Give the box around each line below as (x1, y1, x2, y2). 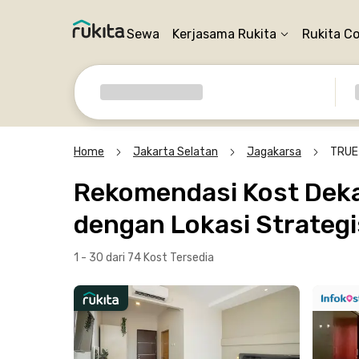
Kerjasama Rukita (172, 26, 276, 42)
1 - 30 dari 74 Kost (74, 251, 170, 264)
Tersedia (170, 251, 214, 264)
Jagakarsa (247, 145, 301, 159)
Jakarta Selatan (133, 145, 218, 159)
